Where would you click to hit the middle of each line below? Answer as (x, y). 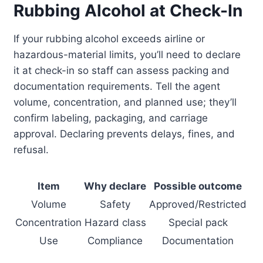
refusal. (31, 150)
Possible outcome (198, 186)
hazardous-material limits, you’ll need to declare (127, 55)
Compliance (115, 241)
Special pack (198, 223)
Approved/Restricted (198, 205)
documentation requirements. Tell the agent (117, 87)
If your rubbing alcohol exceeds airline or (109, 39)
